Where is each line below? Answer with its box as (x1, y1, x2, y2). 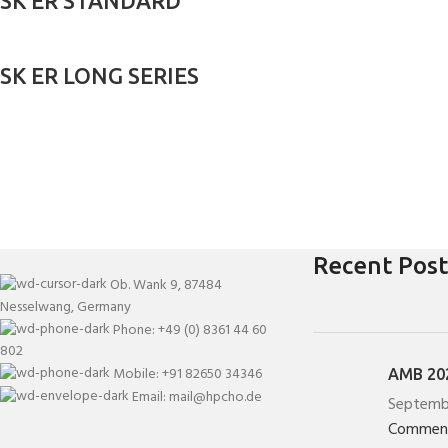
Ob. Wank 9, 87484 (110, 273, 222, 297)
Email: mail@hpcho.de (132, 385, 262, 409)
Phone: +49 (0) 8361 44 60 (113, 318, 267, 342)
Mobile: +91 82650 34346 (113, 362, 262, 386)
